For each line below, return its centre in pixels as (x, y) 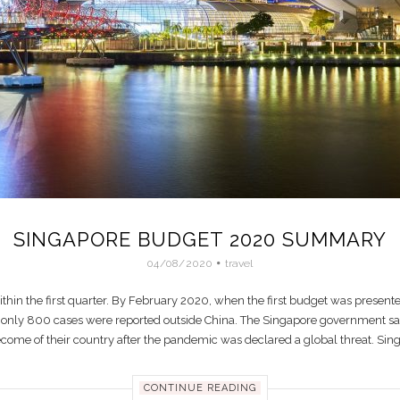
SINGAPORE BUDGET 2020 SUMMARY (200, 239)
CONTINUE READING (200, 388)
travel (239, 263)
